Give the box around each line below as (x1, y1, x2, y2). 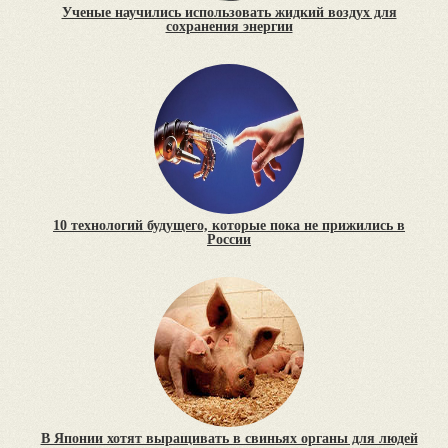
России (207, 232, 251, 248)
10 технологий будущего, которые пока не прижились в (53, 218, 405, 234)
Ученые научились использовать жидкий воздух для (61, 5, 397, 21)
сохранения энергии (165, 19, 293, 35)
